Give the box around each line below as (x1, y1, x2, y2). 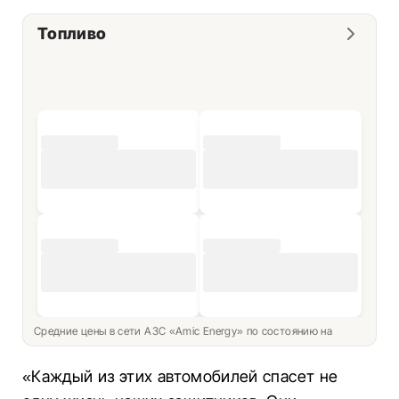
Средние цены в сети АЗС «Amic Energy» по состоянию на (34, 324, 336, 338)
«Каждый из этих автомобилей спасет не (22, 367, 338, 386)
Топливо (37, 24, 107, 43)
